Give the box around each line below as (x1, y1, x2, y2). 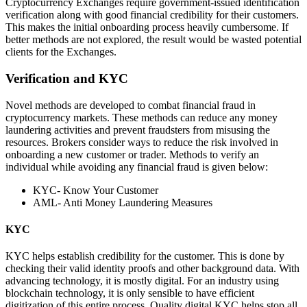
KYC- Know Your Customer (33, 184, 158, 196)
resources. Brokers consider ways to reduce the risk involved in (5, 136, 278, 148)
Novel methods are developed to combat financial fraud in (5, 99, 256, 111)
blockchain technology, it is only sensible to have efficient (5, 287, 254, 299)
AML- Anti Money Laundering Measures (33, 196, 212, 208)
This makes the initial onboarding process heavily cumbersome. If (5, 21, 288, 34)
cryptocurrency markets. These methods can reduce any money (5, 111, 278, 123)
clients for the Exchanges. (5, 46, 116, 58)
